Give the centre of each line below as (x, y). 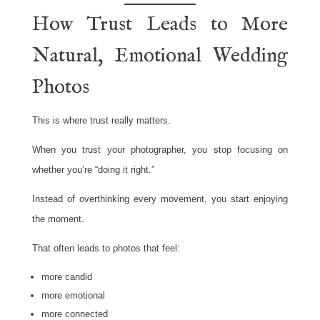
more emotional (73, 296)
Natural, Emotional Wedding (160, 56)
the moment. (58, 219)
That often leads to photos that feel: (106, 249)
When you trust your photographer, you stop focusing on (160, 150)
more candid (66, 277)
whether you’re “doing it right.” (93, 170)
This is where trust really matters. (101, 121)
